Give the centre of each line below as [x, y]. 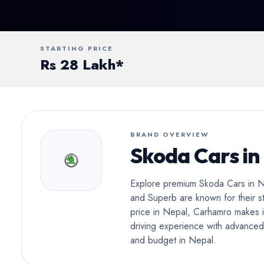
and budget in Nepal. [173, 240]
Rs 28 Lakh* [82, 65]
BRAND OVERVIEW [170, 134]
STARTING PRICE [77, 48]
